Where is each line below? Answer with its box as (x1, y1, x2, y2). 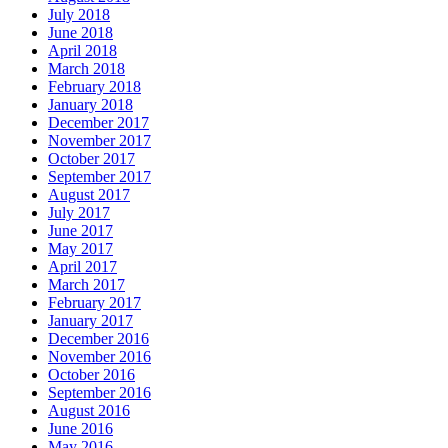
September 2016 (48, 384, 151, 402)
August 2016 (48, 402, 130, 420)
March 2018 (48, 60, 125, 78)
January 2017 (48, 312, 133, 330)
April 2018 (48, 42, 117, 60)
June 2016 (48, 420, 113, 438)
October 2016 (48, 366, 135, 384)
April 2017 (48, 258, 117, 276)
